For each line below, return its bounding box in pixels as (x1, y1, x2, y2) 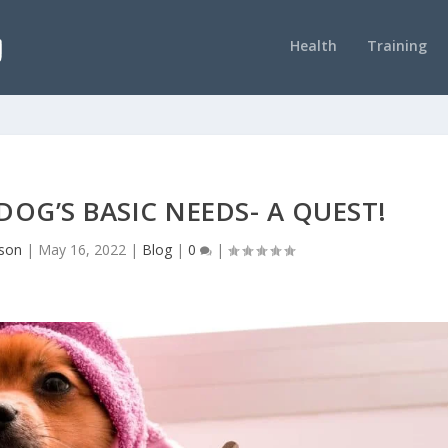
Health (289, 36, 337, 56)
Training (366, 36, 427, 56)
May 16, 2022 (37, 239, 126, 259)
